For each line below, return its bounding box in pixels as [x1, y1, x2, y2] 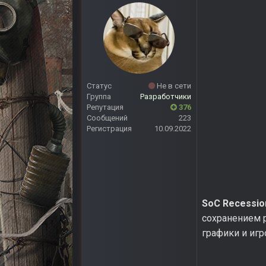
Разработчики [140, 92, 191, 102]
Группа [87, 92, 111, 102]
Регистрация [87, 124, 132, 134]
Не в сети [155, 81, 191, 91]
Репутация [87, 103, 123, 112]
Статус [87, 81, 112, 91]
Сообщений [87, 113, 128, 123]
